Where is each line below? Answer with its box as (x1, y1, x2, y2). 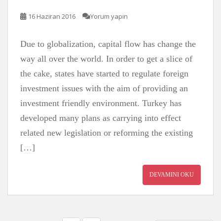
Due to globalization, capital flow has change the (20, 39, 196, 49)
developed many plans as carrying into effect (20, 113, 181, 123)
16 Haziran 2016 (28, 12, 75, 21)
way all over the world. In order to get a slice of (20, 54, 192, 64)
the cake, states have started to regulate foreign (20, 69, 188, 78)
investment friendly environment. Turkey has (20, 98, 182, 108)
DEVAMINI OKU (149, 171, 194, 178)
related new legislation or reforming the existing (20, 128, 193, 138)
